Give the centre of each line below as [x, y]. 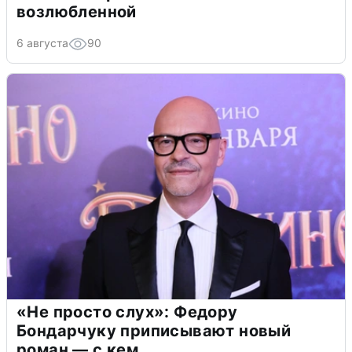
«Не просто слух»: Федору [127, 312]
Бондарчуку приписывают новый [154, 330]
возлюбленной [77, 11]
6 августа [42, 42]
